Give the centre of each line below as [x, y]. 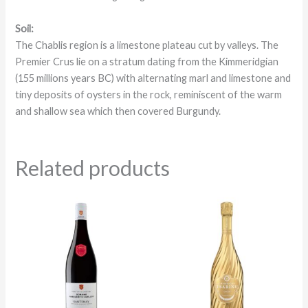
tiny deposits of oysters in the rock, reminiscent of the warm [149, 94]
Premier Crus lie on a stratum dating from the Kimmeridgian [147, 61]
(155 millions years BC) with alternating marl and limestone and [153, 78]
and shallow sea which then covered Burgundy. [118, 111]
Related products [93, 168]
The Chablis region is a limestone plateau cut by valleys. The [147, 45]
